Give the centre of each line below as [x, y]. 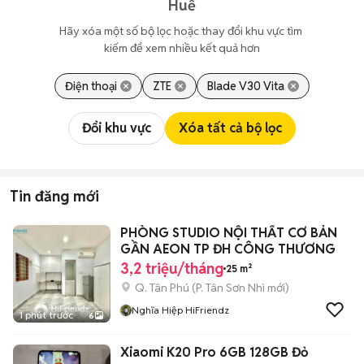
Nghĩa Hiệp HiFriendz [180, 310]
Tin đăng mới [54, 196]
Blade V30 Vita [246, 86]
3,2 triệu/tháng [172, 269]
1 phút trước [46, 315]
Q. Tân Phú [162, 288]
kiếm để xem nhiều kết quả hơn [182, 48]
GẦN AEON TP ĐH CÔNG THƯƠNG [228, 249]
